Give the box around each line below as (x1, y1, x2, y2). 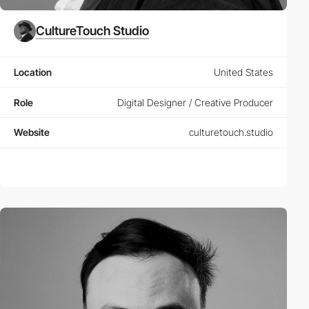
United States (214, 66, 273, 78)
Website (14, 126, 50, 139)
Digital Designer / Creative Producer (117, 96, 273, 108)
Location (14, 66, 52, 78)
